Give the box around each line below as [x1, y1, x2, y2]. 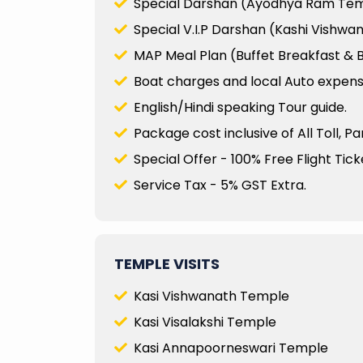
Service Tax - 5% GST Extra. [127, 175, 306, 194]
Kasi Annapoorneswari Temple [127, 338, 328, 357]
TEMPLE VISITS [114, 253, 220, 274]
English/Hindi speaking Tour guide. [127, 97, 347, 117]
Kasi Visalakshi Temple [127, 312, 276, 331]
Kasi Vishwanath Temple [127, 286, 289, 305]
